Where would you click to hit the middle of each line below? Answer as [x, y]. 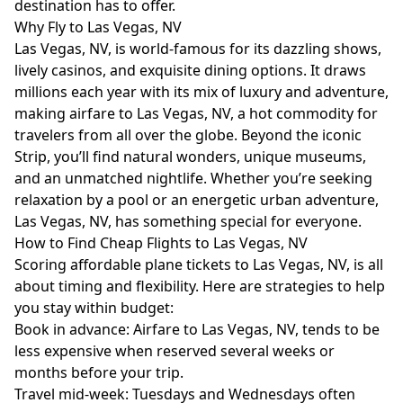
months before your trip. [99, 372]
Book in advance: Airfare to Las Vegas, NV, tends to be [197, 329]
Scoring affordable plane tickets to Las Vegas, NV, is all [199, 264]
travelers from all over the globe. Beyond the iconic [188, 135]
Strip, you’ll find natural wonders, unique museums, [190, 157]
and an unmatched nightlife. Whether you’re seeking [193, 178]
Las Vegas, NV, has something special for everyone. [188, 221]
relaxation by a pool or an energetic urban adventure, [197, 200]
